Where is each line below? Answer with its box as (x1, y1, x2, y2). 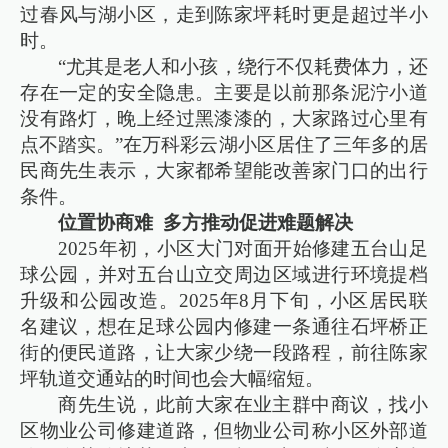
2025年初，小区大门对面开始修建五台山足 (58, 237, 428, 259)
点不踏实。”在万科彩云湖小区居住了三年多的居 (20, 133, 428, 155)
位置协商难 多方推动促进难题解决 (58, 211, 354, 233)
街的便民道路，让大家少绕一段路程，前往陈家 (20, 341, 428, 363)
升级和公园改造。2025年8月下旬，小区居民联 (20, 289, 428, 311)
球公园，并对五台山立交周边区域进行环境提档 (20, 263, 428, 285)
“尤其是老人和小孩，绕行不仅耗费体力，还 (58, 55, 428, 77)
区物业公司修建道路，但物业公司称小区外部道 (20, 419, 428, 441)
